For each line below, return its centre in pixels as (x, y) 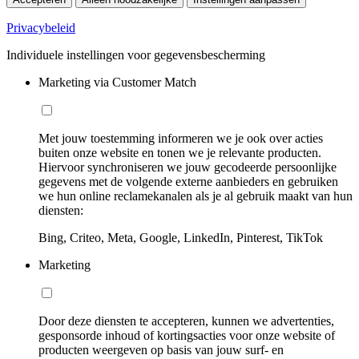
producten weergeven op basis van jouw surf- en (161, 349)
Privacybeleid (41, 27)
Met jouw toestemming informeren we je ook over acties (181, 138)
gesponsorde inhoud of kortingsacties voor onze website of (187, 335)
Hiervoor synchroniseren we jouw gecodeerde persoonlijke (188, 167)
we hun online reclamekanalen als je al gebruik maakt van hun (196, 196)
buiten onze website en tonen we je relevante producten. (180, 152)
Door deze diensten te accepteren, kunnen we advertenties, (186, 321)
